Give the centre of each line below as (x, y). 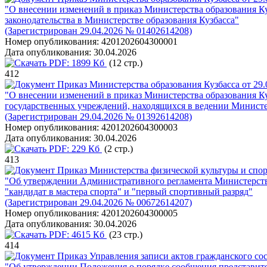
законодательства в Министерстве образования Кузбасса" (122, 20)
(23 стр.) (125, 235)
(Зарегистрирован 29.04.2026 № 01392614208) (98, 117)
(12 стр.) (125, 63)
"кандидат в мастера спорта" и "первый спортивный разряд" (129, 192)
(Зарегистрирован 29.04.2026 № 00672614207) (98, 202)
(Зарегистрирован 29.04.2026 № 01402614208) (98, 31)
